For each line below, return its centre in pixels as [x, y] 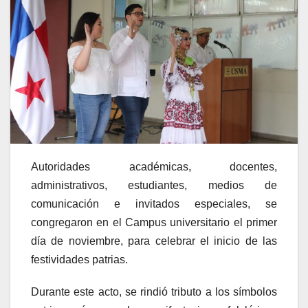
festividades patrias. [79, 260]
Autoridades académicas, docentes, [154, 167]
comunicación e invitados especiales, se [154, 204]
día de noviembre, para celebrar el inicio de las [154, 241]
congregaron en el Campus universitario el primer [154, 223]
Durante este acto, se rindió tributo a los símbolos [154, 292]
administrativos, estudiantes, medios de [154, 186]
